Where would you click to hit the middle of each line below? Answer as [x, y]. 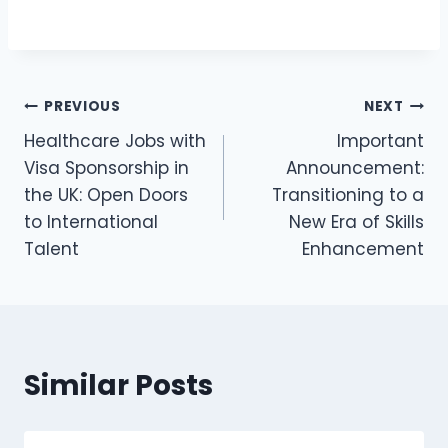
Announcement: [355, 167]
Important [380, 140]
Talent [51, 248]
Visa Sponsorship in [106, 167]
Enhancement [363, 248]
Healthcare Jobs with [115, 140]
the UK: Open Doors [106, 194]
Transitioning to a [348, 194]
